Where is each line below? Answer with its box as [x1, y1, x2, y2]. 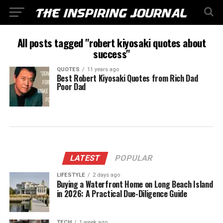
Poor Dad [56, 81, 86, 93]
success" [93, 46, 130, 61]
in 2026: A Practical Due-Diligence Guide [56, 188, 187, 200]
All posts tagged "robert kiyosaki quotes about [17, 35, 206, 50]
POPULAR [114, 153, 154, 163]
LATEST [69, 153, 102, 163]
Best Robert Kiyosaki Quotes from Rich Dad [56, 72, 198, 84]
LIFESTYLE [56, 172, 85, 178]
